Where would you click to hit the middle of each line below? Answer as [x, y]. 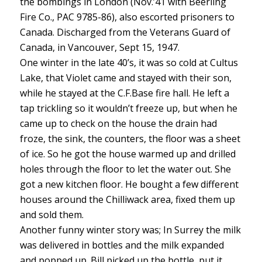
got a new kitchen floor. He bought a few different [129, 184]
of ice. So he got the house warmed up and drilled [127, 154]
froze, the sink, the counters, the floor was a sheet [130, 138]
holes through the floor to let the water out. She [125, 169]
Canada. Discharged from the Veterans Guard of [125, 32]
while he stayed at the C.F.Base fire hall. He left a [124, 93]
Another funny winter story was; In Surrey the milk [130, 230]
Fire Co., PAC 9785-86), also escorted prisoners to [127, 17]
